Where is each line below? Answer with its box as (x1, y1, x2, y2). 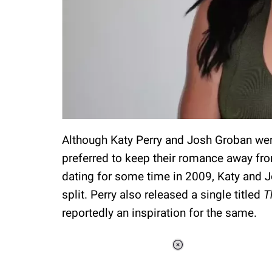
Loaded (216, 249, 245, 259)
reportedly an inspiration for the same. (62, 206, 257, 220)
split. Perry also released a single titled (62, 188, 263, 202)
